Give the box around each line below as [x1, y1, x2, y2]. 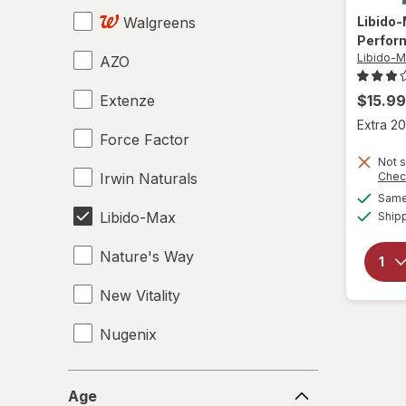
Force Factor [100, 130, 189, 149]
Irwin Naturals [100, 169, 198, 188]
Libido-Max [100, 208, 176, 227]
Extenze [100, 91, 155, 110]
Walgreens [123, 13, 196, 32]
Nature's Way [100, 246, 194, 266]
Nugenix [100, 324, 157, 343]
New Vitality [100, 285, 180, 304]
